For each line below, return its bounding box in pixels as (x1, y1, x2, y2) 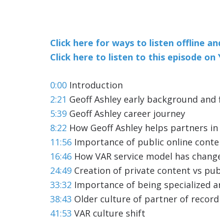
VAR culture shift (72, 207, 145, 219)
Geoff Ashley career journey (67, 107, 185, 119)
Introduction (67, 79, 123, 91)
